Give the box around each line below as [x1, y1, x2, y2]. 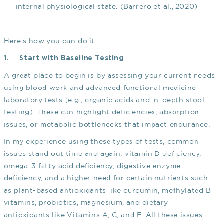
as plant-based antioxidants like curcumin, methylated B [3, 186, 211, 195]
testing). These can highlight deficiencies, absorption [3, 108, 199, 116]
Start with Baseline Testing [19, 55, 124, 62]
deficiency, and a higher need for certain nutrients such [3, 174, 208, 182]
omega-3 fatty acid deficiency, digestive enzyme [3, 162, 181, 170]
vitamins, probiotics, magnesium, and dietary [3, 198, 168, 207]
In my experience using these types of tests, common [3, 137, 199, 146]
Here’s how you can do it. [3, 37, 97, 45]
